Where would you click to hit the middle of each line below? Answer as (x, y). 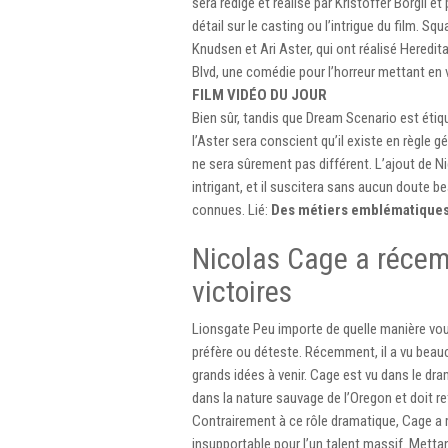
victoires (242, 292)
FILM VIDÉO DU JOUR (259, 95)
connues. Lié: (231, 210)
